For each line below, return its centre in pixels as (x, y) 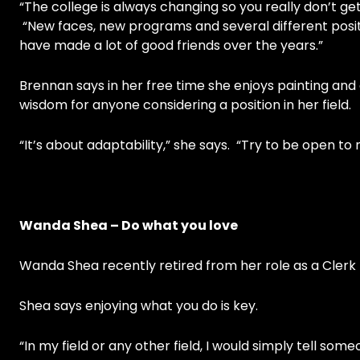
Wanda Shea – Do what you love (129, 226)
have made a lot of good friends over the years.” (171, 46)
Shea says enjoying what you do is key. (139, 306)
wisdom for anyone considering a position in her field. (185, 105)
